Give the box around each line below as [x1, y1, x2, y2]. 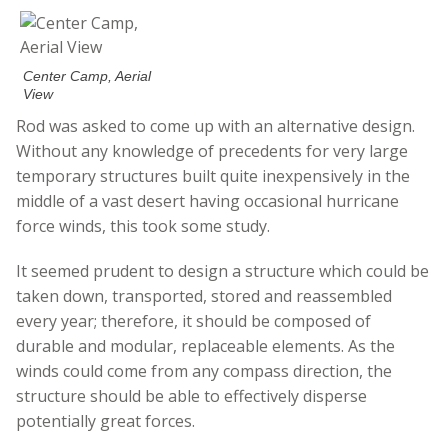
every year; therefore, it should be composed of [16, 309, 371, 332]
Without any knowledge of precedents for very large [16, 139, 408, 162]
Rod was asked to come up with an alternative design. [16, 114, 415, 137]
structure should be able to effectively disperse [16, 384, 367, 407]
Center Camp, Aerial [23, 67, 152, 84]
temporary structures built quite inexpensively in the [16, 164, 410, 187]
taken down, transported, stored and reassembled [16, 284, 392, 307]
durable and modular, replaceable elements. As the [16, 334, 395, 357]
